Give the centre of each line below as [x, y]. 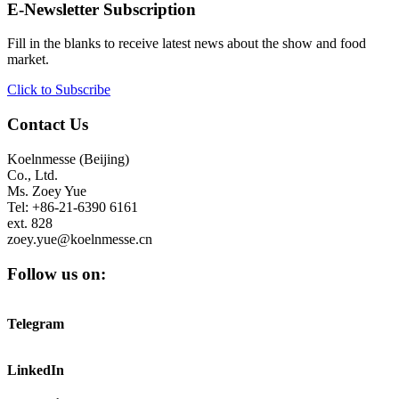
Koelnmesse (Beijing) [68, 159]
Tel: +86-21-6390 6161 [73, 207]
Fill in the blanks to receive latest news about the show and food [187, 44]
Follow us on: [57, 273]
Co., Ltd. [33, 175]
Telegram [36, 324]
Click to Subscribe [59, 90]
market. [28, 60]
